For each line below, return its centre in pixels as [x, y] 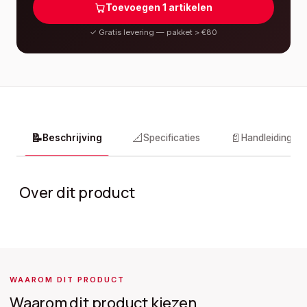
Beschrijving [72, 138]
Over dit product [77, 193]
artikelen [191, 8]
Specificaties [172, 138]
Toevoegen [133, 8]
